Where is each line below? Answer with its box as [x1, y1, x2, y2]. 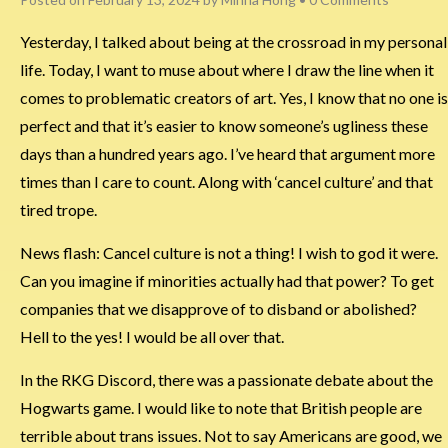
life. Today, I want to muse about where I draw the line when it [20, 59, 434, 79]
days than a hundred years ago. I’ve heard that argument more [20, 143, 435, 163]
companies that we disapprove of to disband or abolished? [20, 298, 417, 318]
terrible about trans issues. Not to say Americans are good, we [20, 425, 442, 445]
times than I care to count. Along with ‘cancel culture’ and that [20, 171, 433, 191]
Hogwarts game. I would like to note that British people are [20, 397, 422, 417]
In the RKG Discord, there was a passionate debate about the [20, 369, 433, 389]
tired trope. [20, 199, 97, 219]
